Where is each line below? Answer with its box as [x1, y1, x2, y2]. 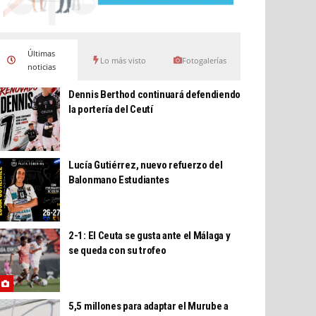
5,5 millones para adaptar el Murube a [68, 300, 229, 313]
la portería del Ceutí [68, 103, 153, 116]
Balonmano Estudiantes [68, 174, 169, 187]
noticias [27, 61, 56, 73]
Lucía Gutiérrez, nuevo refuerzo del [68, 159, 223, 172]
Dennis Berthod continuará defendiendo [68, 88, 241, 102]
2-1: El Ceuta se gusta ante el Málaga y [68, 229, 231, 243]
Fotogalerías [181, 54, 226, 66]
